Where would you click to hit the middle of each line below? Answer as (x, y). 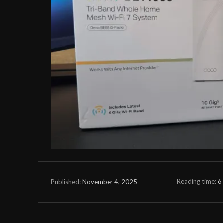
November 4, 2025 (110, 182)
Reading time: (197, 181)
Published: (66, 182)
